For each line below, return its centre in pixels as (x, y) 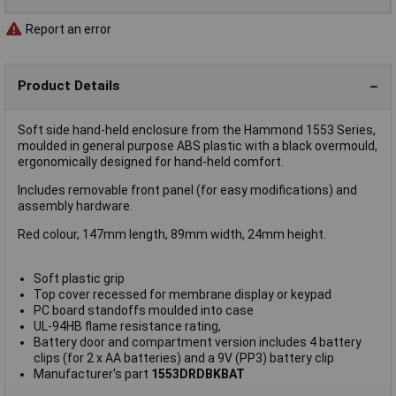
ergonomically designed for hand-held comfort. (151, 161)
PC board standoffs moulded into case (143, 310)
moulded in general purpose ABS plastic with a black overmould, (198, 145)
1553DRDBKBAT (198, 373)
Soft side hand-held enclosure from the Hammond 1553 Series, (197, 129)
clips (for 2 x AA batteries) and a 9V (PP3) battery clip (183, 358)
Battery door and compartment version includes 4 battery (197, 342)
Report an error (67, 29)
